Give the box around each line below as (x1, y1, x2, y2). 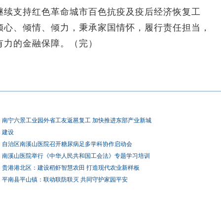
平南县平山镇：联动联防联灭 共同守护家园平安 (2, 176, 128, 183)
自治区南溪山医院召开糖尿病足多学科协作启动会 (2, 141, 132, 147)
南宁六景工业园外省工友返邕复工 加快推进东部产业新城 (2, 117, 151, 124)
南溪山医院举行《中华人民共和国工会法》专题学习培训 (2, 152, 150, 159)
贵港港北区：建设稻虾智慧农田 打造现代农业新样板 (2, 164, 140, 171)
